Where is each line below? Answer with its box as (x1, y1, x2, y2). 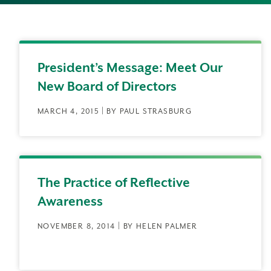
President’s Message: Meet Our (38, 60, 223, 75)
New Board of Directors (38, 79, 177, 94)
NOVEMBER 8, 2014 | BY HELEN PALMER (38, 222, 198, 230)
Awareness (38, 194, 103, 209)
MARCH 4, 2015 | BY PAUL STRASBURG (38, 107, 192, 116)
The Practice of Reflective (38, 175, 190, 190)
